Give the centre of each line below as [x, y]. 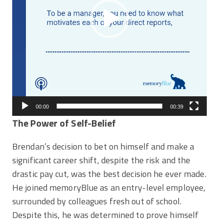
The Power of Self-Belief [64, 123]
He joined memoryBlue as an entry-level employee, [109, 187]
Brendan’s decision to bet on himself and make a [103, 146]
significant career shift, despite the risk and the [101, 160]
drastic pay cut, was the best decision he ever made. [109, 174]
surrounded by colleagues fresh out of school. [97, 201]
